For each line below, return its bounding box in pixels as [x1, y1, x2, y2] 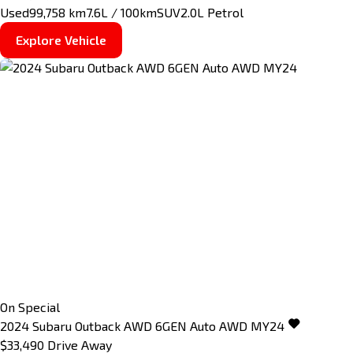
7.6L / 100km [86, 5, 157, 20]
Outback [75, 318, 121, 334]
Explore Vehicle [16, 32, 106, 47]
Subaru [32, 318, 72, 334]
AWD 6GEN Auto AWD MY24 [124, 318, 284, 334]
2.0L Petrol [180, 5, 243, 20]
